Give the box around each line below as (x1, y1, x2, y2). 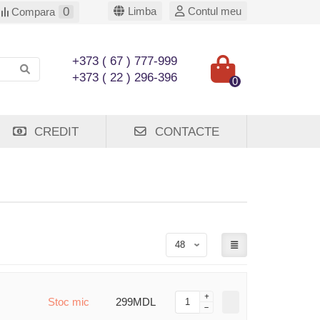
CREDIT (34, 124, 79, 139)
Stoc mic (48, 296, 89, 309)
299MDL (116, 296, 156, 309)
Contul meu (188, 5, 241, 17)
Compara (11, 6, 55, 18)
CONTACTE (155, 124, 219, 139)
